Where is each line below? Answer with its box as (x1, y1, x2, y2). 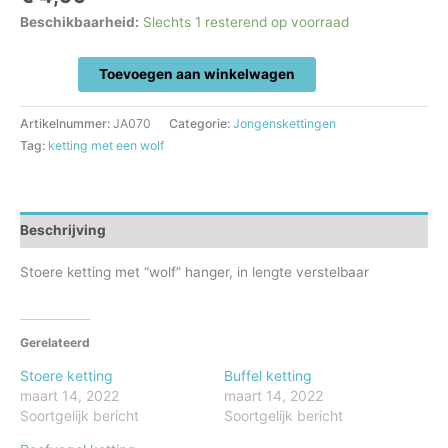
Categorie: (169, 116, 233, 132)
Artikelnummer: (20, 116, 113, 132)
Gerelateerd (20, 334, 90, 350)
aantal (19, 103, 59, 120)
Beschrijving (20, 221, 106, 238)
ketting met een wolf (48, 138, 164, 154)
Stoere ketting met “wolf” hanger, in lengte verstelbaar (20, 264, 369, 281)
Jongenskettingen (233, 116, 336, 132)
